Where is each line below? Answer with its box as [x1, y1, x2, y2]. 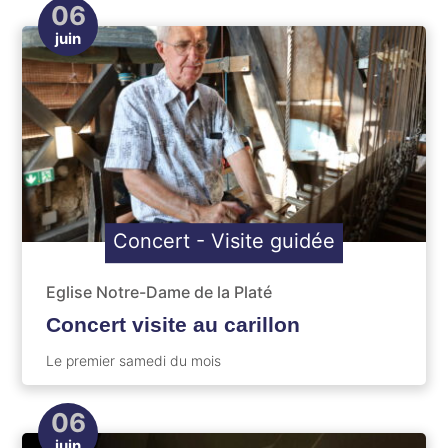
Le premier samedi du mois [46, 351, 221, 369]
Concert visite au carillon [46, 312, 300, 336]
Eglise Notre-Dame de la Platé [46, 281, 272, 302]
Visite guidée [205, 228, 335, 253]
